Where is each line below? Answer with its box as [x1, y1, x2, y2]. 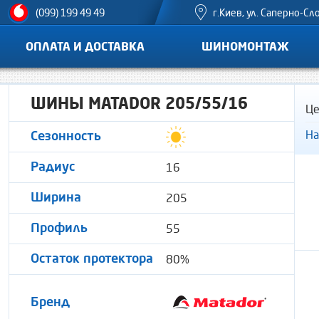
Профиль [31, 221, 88, 235]
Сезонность [31, 130, 101, 143]
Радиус [31, 160, 75, 174]
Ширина [31, 191, 81, 204]
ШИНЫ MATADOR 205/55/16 [31, 93, 248, 113]
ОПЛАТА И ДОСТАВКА [26, 39, 145, 53]
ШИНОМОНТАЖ [202, 39, 289, 53]
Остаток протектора [31, 252, 153, 266]
